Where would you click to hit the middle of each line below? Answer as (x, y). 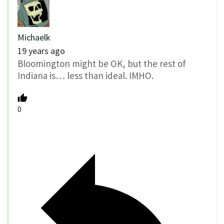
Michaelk (34, 37)
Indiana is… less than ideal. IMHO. (85, 76)
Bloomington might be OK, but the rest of (102, 64)
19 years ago (41, 51)
